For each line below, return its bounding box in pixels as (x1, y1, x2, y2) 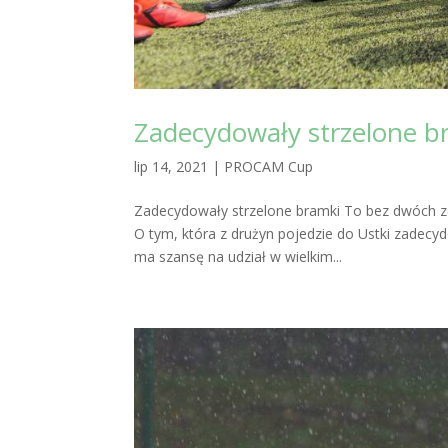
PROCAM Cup (224, 156, 314, 176)
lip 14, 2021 (134, 156, 209, 176)
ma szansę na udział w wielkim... (134, 246, 343, 266)
